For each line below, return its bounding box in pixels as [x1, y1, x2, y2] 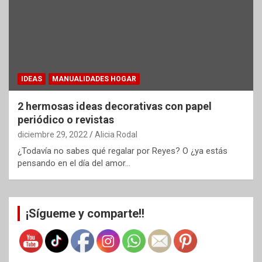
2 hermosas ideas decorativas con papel [18, 99, 212, 112]
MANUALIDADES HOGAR [52, 74, 136, 83]
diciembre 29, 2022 [18, 129, 88, 139]
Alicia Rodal [95, 129, 137, 139]
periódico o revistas [18, 113, 114, 126]
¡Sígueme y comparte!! [26, 206, 144, 220]
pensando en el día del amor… [18, 157, 130, 168]
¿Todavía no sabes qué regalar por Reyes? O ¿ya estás [18, 145, 227, 156]
